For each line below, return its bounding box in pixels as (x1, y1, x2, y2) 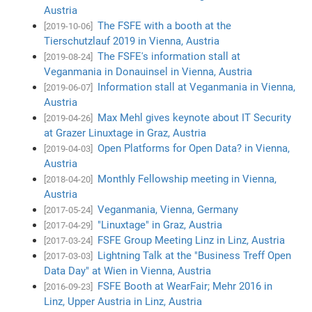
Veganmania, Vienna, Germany (97, 203, 239, 216)
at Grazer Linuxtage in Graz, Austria (44, 126, 207, 139)
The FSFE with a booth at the (97, 19, 232, 32)
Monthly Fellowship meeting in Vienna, (97, 172, 277, 185)
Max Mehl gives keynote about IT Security (97, 111, 292, 124)
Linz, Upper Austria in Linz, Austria (44, 295, 203, 308)
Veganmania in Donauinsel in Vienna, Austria (44, 65, 253, 78)
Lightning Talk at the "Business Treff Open (97, 249, 292, 262)
